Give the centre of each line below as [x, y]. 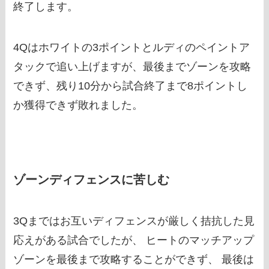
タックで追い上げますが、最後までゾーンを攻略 [132, 66]
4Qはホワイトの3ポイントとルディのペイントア [132, 47]
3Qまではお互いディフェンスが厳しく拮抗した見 [134, 221]
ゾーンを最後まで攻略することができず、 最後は [134, 260]
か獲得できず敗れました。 [78, 105]
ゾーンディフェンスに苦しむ [92, 179]
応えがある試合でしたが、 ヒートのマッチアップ [134, 240]
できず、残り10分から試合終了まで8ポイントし [131, 86]
